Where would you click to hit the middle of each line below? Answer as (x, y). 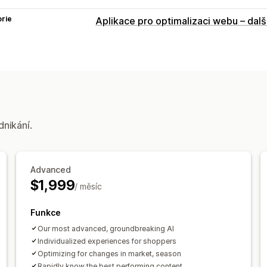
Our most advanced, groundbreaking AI (105, 228)
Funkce (45, 212)
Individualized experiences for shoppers (107, 241)
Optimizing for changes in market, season (109, 253)
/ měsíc (89, 186)
